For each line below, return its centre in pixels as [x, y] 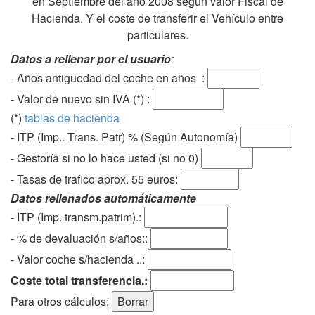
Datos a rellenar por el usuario [91, 58]
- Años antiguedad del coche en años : [109, 77]
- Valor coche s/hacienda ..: [78, 259]
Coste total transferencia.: [79, 280]
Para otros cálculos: [61, 301]
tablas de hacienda [72, 117]
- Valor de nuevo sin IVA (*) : [82, 98]
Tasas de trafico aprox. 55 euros [96, 179]
